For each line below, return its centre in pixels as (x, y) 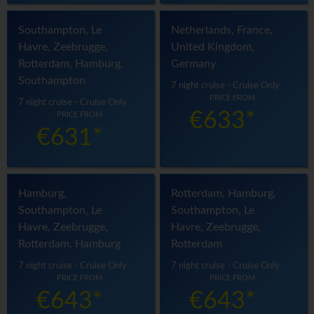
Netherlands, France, (222, 30)
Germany (194, 64)
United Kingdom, (213, 47)
